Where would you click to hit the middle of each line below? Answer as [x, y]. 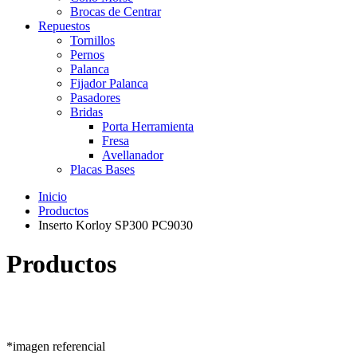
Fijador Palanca [109, 83]
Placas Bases [102, 169]
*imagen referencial [56, 346]
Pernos [87, 55]
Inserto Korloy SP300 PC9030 [116, 225]
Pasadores [95, 98]
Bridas [86, 112]
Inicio [53, 196]
